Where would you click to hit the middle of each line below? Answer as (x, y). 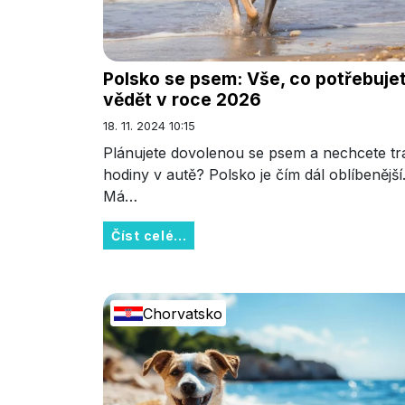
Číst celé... (149, 236)
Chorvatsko (183, 313)
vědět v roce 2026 (182, 100)
